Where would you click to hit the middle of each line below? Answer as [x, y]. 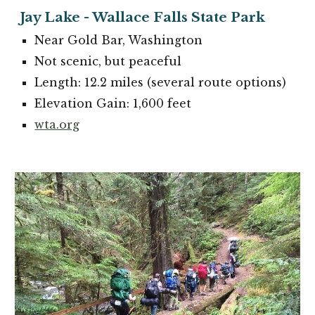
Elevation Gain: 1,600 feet [113, 103]
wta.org [57, 124]
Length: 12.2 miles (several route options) [161, 82]
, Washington [163, 40]
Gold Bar [95, 40]
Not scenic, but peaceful [108, 61]
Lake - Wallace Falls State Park [153, 17]
